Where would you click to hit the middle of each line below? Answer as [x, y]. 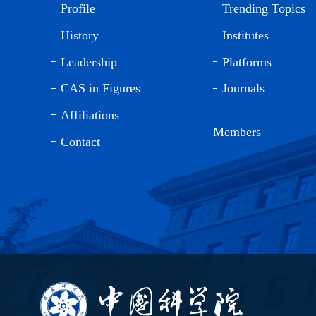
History [80, 35]
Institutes [245, 35]
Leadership [89, 62]
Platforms [247, 62]
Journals [243, 89]
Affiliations [90, 115]
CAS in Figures [101, 89]
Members [237, 132]
